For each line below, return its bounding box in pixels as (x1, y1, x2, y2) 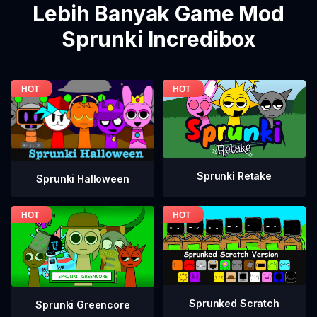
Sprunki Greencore (35, 298, 130, 311)
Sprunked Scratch (189, 297, 279, 310)
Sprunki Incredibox (61, 26, 256, 52)
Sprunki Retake (197, 170, 272, 183)
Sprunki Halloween (36, 173, 129, 185)
